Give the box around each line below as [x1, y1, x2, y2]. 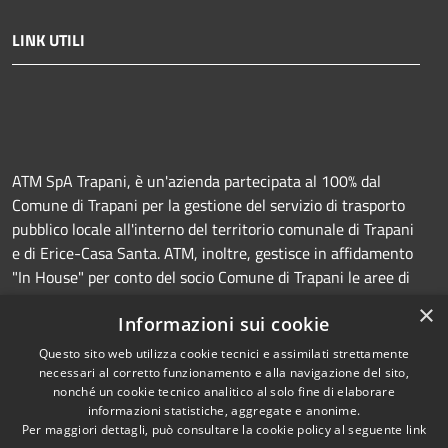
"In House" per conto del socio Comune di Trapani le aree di [12, 265, 410, 290]
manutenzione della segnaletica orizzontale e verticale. [12, 313, 384, 338]
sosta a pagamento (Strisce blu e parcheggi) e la [12, 289, 334, 314]
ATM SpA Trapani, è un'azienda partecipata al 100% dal [12, 169, 381, 194]
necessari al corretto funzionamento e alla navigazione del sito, [38, 364, 410, 381]
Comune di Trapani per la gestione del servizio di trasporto [12, 193, 405, 218]
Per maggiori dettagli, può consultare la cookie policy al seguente [21, 421, 406, 438]
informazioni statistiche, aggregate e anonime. [87, 402, 361, 419]
